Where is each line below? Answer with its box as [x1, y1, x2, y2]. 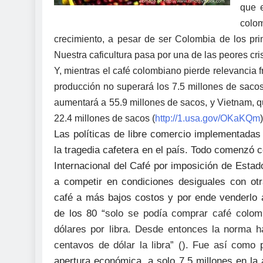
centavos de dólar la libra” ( [54, 240, 182, 251]
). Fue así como [181, 240, 255, 251]
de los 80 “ [54, 208, 106, 220]
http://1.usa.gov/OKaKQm [155, 113, 260, 124]
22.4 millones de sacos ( [54, 113, 155, 124]
